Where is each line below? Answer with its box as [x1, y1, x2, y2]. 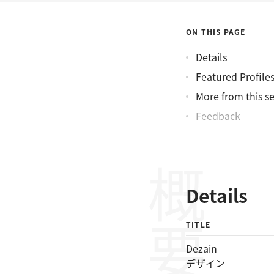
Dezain [186, 241, 217, 256]
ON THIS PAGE [186, 26, 246, 37]
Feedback [196, 108, 240, 123]
